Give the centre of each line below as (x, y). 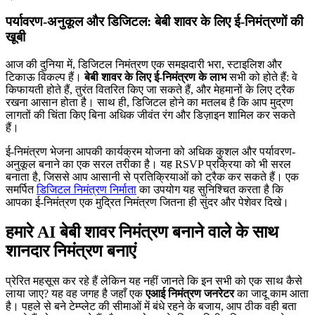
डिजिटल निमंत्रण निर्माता (86, 189)
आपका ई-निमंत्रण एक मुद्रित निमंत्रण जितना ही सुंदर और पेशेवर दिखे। (147, 202)
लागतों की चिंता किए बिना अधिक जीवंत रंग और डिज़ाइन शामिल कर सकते (150, 115)
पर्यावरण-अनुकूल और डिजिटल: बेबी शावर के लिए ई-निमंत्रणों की (154, 21)
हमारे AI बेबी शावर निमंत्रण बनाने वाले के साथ (142, 232)
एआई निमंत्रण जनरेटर (190, 293)
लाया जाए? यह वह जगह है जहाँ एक (76, 293)
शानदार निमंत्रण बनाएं (71, 251)
